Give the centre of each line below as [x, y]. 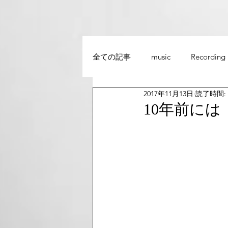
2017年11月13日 [168, 93]
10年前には [182, 109]
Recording [208, 56]
